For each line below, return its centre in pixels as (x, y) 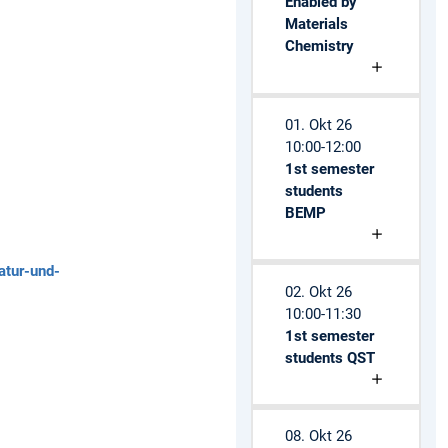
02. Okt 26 (318, 291)
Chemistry (319, 45)
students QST (329, 357)
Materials (316, 23)
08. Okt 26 (318, 436)
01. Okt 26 (318, 124)
